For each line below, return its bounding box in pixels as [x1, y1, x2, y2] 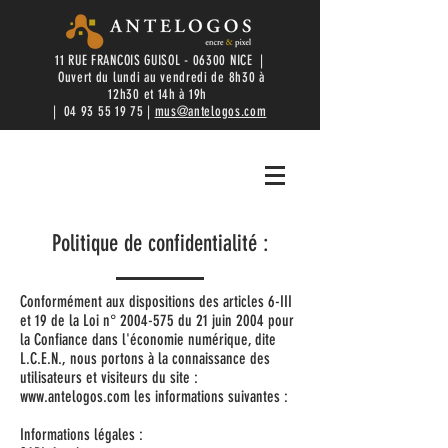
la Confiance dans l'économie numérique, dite [20, 330, 276, 349]
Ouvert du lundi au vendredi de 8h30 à [54, 69, 265, 86]
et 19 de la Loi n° [20, 311, 120, 330]
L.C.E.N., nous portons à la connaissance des [20, 349, 270, 368]
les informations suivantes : [130, 387, 288, 406]
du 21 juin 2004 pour [174, 311, 294, 330]
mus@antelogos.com [154, 103, 267, 120]
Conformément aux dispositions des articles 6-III [20, 292, 292, 311]
